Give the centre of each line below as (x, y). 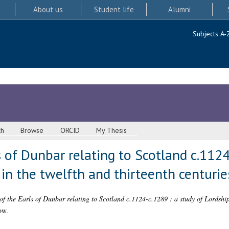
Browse (32, 131)
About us (48, 9)
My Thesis (112, 131)
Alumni (180, 9)
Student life (114, 9)
